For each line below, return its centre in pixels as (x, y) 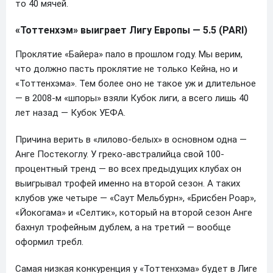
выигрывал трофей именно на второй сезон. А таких (128, 183)
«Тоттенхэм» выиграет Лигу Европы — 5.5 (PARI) (131, 30)
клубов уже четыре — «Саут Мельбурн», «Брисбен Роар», (136, 198)
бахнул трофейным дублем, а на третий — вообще (123, 227)
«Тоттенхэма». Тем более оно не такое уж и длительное (136, 83)
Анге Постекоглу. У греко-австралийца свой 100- (120, 154)
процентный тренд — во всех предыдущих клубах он (128, 168)
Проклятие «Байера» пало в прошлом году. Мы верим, (129, 54)
